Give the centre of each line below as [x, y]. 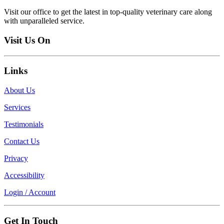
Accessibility [24, 175]
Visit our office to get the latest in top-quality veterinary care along [108, 12]
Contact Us [22, 141]
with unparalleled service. [44, 21]
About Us [19, 90]
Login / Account [30, 192]
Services [17, 107]
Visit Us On [27, 40]
